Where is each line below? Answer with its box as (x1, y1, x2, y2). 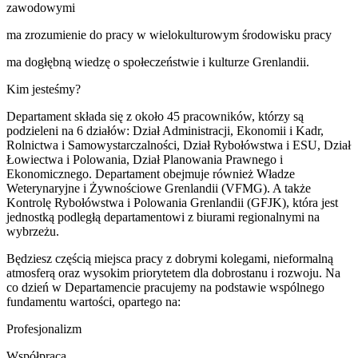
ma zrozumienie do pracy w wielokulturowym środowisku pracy (6, 27, 332, 42)
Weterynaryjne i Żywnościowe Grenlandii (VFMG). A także (6, 181, 311, 195)
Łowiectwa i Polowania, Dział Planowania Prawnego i (6, 152, 283, 166)
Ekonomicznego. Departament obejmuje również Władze (6, 166, 295, 181)
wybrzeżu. (6, 224, 59, 238)
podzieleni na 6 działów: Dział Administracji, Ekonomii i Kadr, (6, 123, 324, 137)
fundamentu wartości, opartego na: (6, 294, 181, 308)
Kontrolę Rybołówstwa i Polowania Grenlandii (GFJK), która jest (6, 195, 338, 209)
